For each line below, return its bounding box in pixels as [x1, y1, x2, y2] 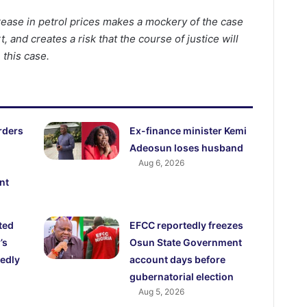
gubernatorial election [130, 271, 234, 283]
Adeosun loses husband [130, 142, 244, 154]
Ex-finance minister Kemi [130, 125, 247, 137]
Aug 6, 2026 [138, 158, 185, 169]
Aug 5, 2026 [138, 286, 185, 297]
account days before [130, 254, 226, 266]
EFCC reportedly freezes [130, 219, 244, 232]
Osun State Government [130, 236, 243, 249]
